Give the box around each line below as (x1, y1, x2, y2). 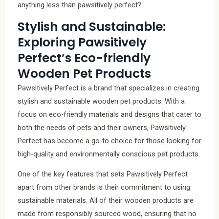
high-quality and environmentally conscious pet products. (18, 149, 200, 158)
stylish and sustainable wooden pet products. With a (18, 96, 185, 106)
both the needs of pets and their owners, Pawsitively (18, 123, 186, 132)
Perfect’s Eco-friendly (18, 49, 151, 66)
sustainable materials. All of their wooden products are (18, 196, 194, 205)
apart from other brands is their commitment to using (18, 183, 190, 192)
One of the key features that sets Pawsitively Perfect (18, 170, 188, 179)
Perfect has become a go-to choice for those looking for (18, 136, 201, 145)
